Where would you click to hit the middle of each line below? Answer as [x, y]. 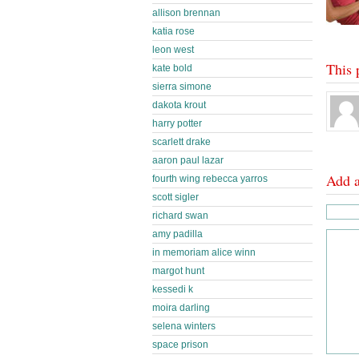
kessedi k [173, 289]
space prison [180, 345]
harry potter [177, 123]
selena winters [184, 326]
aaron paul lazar [188, 160]
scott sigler [175, 197]
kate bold [172, 68]
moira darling [181, 308]
